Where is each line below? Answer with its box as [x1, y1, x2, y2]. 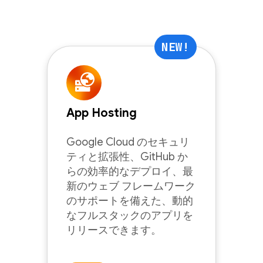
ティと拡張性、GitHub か [66, 150, 188, 163]
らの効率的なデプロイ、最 [66, 165, 193, 178]
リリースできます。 [66, 224, 161, 237]
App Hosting [66, 106, 137, 120]
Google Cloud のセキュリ [66, 136, 190, 149]
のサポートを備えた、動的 [66, 194, 193, 207]
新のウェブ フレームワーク [66, 180, 195, 193]
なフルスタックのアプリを [66, 209, 193, 222]
